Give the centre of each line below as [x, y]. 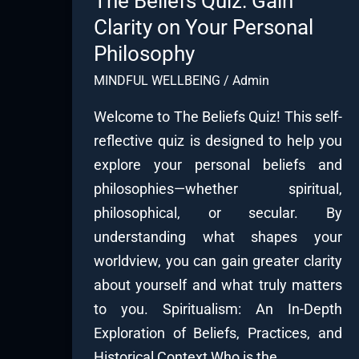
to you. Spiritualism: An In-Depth [218, 309]
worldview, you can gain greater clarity [218, 260]
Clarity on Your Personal [204, 27]
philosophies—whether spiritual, [218, 188]
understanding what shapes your [218, 236]
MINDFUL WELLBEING [157, 80]
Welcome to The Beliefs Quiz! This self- [218, 116]
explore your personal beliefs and [218, 164]
